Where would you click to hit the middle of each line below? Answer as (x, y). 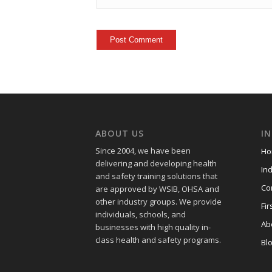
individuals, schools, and (141, 215)
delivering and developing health (156, 164)
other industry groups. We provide (158, 202)
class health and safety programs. (158, 240)
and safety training (131, 176)
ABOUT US (120, 133)
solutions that (192, 176)
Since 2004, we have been (143, 151)
